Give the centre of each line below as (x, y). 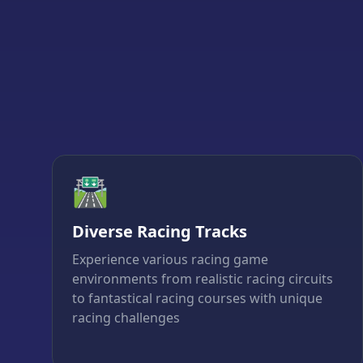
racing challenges (126, 318)
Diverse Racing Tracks (160, 232)
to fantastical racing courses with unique (197, 299)
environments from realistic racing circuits (203, 279)
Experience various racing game (170, 260)
